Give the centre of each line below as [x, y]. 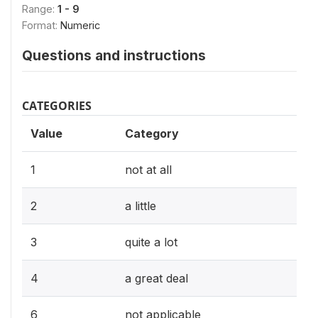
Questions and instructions [114, 55]
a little [141, 206]
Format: [41, 25]
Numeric [80, 25]
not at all [148, 170]
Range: [40, 9]
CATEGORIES [57, 106]
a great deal [157, 278]
